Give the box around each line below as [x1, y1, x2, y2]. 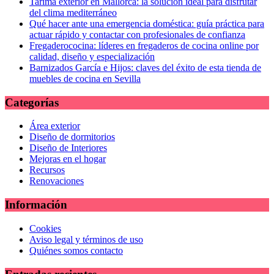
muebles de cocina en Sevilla [29, 73, 141, 84]
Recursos [29, 165, 65, 176]
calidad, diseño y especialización [29, 51, 155, 62]
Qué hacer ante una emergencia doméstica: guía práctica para [29, 18, 264, 29]
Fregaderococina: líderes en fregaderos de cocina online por [29, 40, 259, 51]
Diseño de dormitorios [29, 131, 115, 143]
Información [5, 198, 67, 212]
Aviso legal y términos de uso [29, 234, 143, 245]
